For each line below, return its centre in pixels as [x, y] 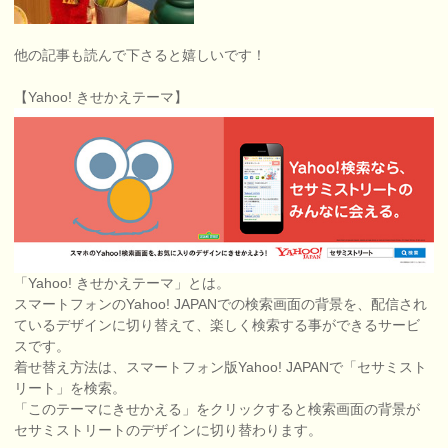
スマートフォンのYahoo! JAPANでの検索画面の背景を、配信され [221, 304]
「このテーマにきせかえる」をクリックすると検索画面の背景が [217, 409]
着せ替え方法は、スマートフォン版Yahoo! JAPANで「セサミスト [221, 367]
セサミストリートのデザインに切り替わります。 [168, 430]
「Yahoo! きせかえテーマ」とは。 [122, 283]
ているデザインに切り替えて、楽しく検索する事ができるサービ [217, 325]
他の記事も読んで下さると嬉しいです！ [140, 54]
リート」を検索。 [70, 388]
